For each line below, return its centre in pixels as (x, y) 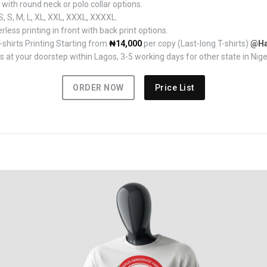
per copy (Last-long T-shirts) (196, 43)
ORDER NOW (98, 88)
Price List (174, 88)
